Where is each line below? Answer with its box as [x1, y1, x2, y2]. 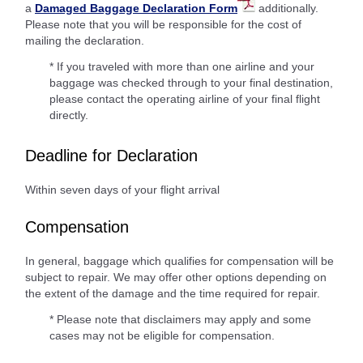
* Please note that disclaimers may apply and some [49, 313, 311, 326]
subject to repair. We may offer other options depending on [25, 271, 327, 284]
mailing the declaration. [25, 34, 144, 47]
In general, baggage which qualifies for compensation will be [25, 254, 334, 267]
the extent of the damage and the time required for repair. [25, 287, 320, 300]
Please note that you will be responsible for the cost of [25, 18, 301, 31]
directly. [49, 109, 88, 122]
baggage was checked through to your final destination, [49, 76, 333, 89]
